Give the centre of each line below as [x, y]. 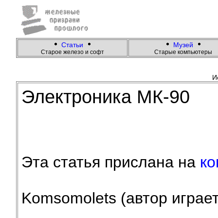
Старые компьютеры [183, 52]
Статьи [72, 45]
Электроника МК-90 [105, 97]
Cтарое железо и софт [72, 52]
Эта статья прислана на [110, 162]
